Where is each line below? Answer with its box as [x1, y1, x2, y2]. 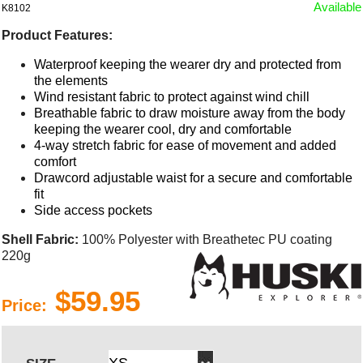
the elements [34, 73, 109, 88]
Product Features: [2, 28, 113, 42]
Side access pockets [34, 203, 153, 217]
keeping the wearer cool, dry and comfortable [34, 122, 293, 136]
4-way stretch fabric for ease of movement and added [34, 138, 337, 152]
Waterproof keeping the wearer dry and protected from [34, 57, 342, 71]
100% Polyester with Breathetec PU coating [79, 232, 333, 246]
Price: [2, 296, 48, 314]
